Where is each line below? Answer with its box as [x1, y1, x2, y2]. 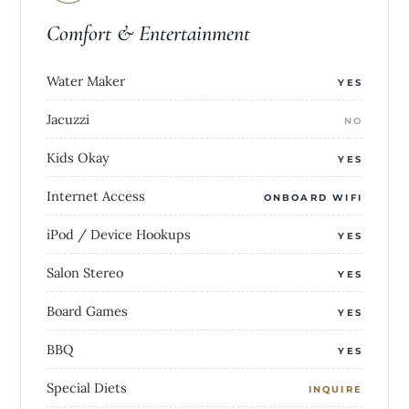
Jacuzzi [47, 110, 89, 129]
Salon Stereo [47, 264, 123, 282]
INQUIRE [308, 383, 362, 396]
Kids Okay [47, 149, 110, 167]
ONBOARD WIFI [263, 192, 362, 204]
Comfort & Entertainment [47, 20, 250, 47]
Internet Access [47, 187, 145, 205]
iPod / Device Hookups [47, 225, 191, 244]
